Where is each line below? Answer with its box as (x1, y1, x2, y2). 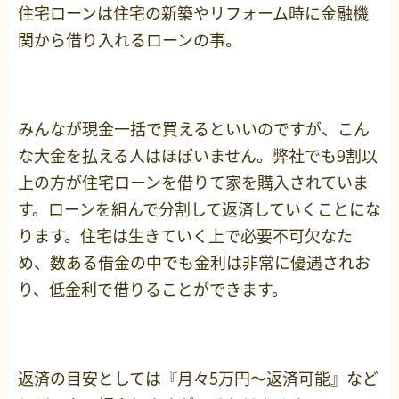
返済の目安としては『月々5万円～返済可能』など (18, 366, 379, 391)
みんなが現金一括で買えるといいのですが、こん (18, 117, 370, 142)
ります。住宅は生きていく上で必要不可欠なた (18, 224, 353, 248)
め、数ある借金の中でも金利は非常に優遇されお (18, 250, 370, 275)
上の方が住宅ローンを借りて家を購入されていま (18, 170, 369, 195)
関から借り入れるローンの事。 (18, 28, 241, 53)
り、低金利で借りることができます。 (18, 277, 288, 302)
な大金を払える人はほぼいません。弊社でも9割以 (18, 143, 378, 168)
